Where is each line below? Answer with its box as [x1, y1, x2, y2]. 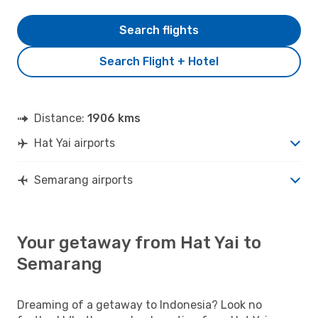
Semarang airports [34, 172, 133, 187]
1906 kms [87, 111, 141, 125]
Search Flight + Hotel [99, 54, 219, 68]
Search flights [119, 23, 199, 37]
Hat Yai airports [34, 136, 115, 150]
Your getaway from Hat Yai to [17, 232, 261, 253]
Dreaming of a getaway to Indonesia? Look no [17, 297, 262, 312]
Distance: [34, 111, 87, 125]
